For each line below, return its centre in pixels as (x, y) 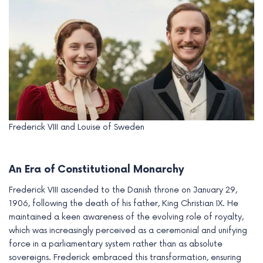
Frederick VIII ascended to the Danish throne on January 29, (123, 190)
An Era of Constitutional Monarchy (97, 169)
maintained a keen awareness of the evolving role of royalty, (126, 217)
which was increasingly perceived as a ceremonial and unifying (128, 231)
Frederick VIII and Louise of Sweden (77, 127)
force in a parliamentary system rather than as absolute (116, 244)
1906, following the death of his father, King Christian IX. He (124, 204)
